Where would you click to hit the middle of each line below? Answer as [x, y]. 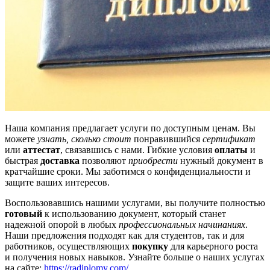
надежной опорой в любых [62, 225]
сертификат [229, 139]
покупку [150, 246]
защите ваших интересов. [57, 183]
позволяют [104, 161]
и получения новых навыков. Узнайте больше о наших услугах [135, 257]
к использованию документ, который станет [134, 214]
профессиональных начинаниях [182, 225]
